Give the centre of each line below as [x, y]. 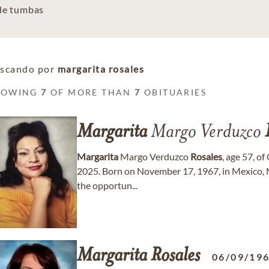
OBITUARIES [174, 92]
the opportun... [107, 185]
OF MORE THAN [91, 92]
